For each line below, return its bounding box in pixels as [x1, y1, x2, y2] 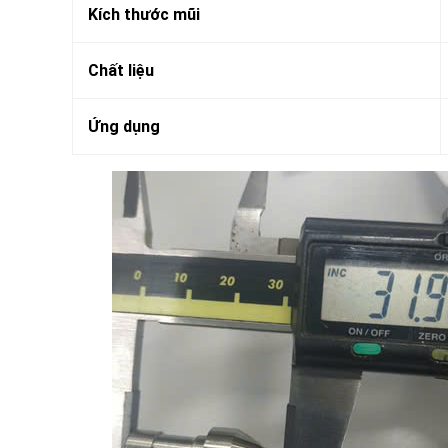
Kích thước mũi [88, 5, 200, 25]
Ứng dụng [88, 117, 160, 137]
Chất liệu [88, 61, 154, 81]
